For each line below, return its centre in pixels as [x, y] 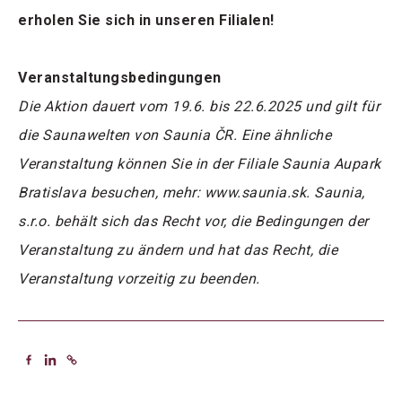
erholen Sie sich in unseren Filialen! [146, 21]
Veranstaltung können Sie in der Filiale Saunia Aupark [200, 164]
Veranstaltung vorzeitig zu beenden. [139, 279]
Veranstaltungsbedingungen [120, 78]
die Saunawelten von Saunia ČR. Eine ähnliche [175, 135]
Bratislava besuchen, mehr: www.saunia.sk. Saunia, [192, 193]
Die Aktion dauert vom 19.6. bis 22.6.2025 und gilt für [199, 107]
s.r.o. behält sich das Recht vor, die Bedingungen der [193, 222]
